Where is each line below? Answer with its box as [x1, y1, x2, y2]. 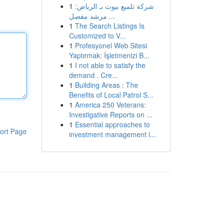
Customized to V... [69, 31, 126, 40]
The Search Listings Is [74, 21, 145, 31]
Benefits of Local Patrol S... [69, 90, 153, 100]
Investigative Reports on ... [69, 110, 152, 119]
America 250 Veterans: [74, 100, 146, 110]
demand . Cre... [69, 70, 118, 80]
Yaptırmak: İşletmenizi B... [69, 50, 149, 60]
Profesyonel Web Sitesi [74, 40, 147, 50]
